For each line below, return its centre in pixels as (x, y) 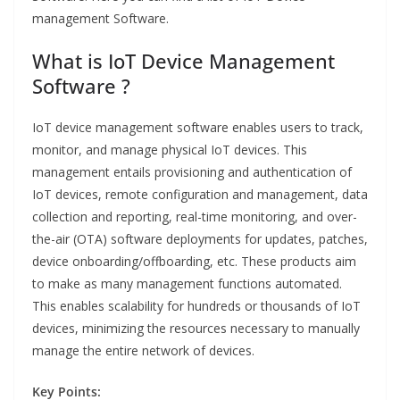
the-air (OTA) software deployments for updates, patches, (200, 239)
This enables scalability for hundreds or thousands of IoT (196, 306)
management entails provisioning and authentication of (192, 172)
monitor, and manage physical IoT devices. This (170, 150)
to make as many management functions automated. (187, 284)
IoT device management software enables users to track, (198, 128)
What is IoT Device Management (183, 61)
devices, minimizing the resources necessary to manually (196, 329)
